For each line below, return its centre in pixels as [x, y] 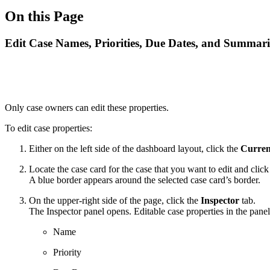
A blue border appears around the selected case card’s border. [145, 180]
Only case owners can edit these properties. [87, 107]
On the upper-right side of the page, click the [115, 200]
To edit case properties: [49, 128]
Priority [67, 252]
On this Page [44, 16]
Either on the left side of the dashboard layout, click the [135, 148]
